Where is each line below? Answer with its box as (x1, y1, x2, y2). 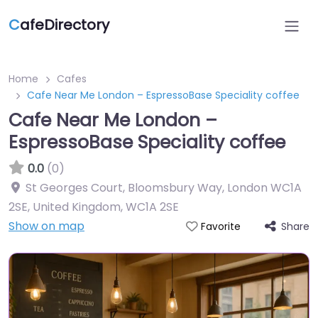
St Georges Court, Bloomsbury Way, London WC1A (26, 180, 302, 196)
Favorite (200, 220, 241, 234)
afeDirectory (20, 15, 109, 35)
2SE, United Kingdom (9, 199, 121, 215)
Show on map (9, 218, 84, 234)
